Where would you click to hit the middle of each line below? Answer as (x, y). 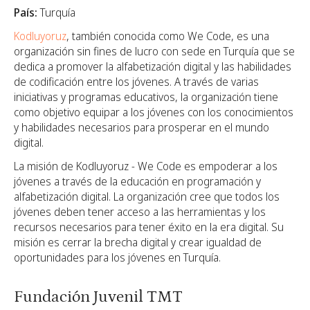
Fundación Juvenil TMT (98, 296)
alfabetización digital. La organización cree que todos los (147, 196)
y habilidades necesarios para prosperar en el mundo (142, 127)
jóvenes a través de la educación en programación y (137, 181)
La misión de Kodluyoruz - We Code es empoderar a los (146, 166)
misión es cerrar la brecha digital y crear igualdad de (138, 242)
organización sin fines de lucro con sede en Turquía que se (154, 51)
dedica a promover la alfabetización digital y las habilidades (153, 66)
